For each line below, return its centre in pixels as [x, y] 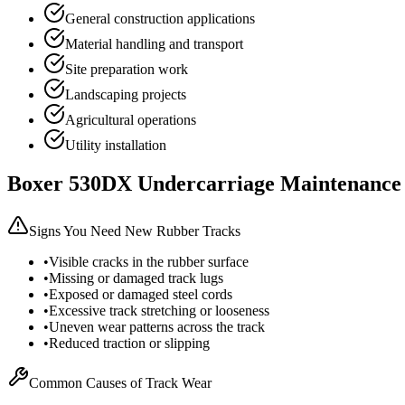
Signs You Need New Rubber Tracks [135, 231]
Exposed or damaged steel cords [141, 294]
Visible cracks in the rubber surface [149, 261]
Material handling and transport [154, 44]
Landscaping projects [126, 95]
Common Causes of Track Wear [120, 382]
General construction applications [160, 19]
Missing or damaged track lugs [136, 278]
